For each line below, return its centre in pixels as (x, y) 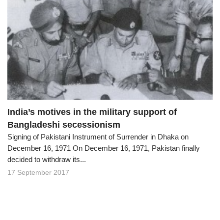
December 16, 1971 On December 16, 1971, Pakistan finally (104, 148)
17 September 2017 (38, 173)
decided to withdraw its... (47, 160)
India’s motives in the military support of (92, 112)
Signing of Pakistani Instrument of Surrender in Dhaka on (98, 137)
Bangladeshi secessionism (64, 125)
